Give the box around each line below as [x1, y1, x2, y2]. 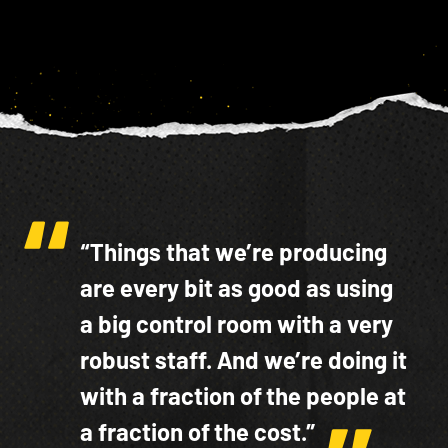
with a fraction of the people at [80, 381, 406, 411]
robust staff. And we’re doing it [80, 345, 407, 375]
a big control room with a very [80, 309, 393, 339]
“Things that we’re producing [80, 237, 387, 267]
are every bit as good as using [80, 273, 393, 303]
